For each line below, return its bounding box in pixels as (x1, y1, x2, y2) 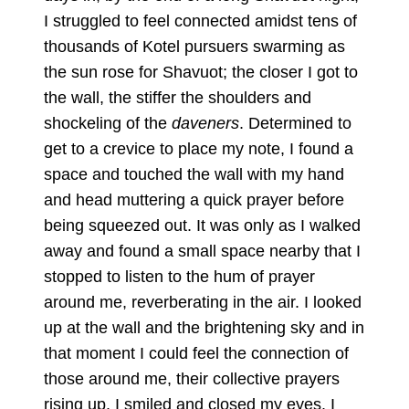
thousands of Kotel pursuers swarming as (44, 37, 345, 56)
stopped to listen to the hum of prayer (44, 267, 315, 286)
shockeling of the (44, 113, 172, 132)
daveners (172, 113, 239, 132)
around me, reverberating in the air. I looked (44, 292, 362, 311)
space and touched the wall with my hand (44, 164, 344, 184)
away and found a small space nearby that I (44, 241, 361, 260)
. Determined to (239, 113, 351, 132)
